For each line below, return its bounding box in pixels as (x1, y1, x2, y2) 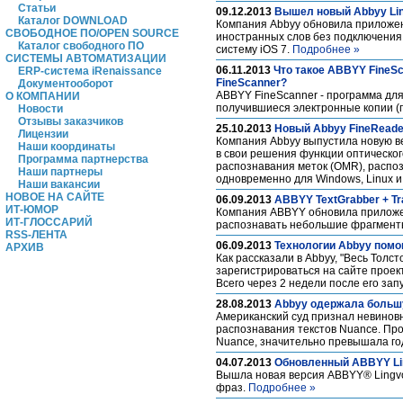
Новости (18, 103, 63, 115)
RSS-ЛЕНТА (5, 228, 67, 241)
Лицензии (18, 128, 68, 140)
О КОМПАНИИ (5, 90, 80, 103)
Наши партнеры (18, 166, 103, 178)
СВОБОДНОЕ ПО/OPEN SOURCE (5, 27, 179, 40)
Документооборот (18, 77, 113, 90)
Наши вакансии (18, 178, 100, 191)
